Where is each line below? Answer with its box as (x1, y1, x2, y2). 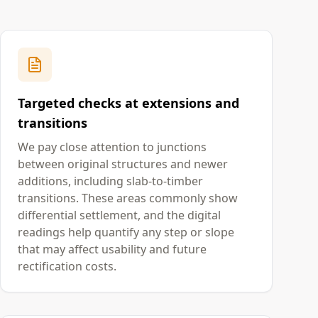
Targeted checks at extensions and (18, 94, 239, 111)
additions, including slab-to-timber (18, 173, 203, 189)
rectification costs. (18, 258, 116, 274)
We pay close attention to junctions (18, 139, 207, 155)
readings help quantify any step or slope (18, 224, 234, 240)
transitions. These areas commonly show (18, 190, 238, 206)
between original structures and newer (18, 156, 228, 172)
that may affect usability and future (18, 241, 207, 257)
